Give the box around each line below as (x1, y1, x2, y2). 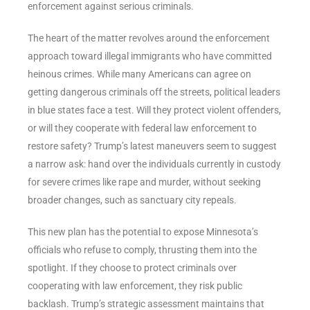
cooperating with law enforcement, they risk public (28, 280, 242, 291)
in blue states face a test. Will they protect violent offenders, (28, 104, 281, 116)
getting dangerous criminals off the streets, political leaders (28, 86, 280, 98)
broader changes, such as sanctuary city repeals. (28, 194, 237, 206)
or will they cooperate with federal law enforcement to (28, 122, 257, 134)
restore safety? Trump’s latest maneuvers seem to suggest (28, 140, 277, 152)
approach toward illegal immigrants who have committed (28, 50, 272, 62)
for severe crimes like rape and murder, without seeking (28, 176, 261, 188)
